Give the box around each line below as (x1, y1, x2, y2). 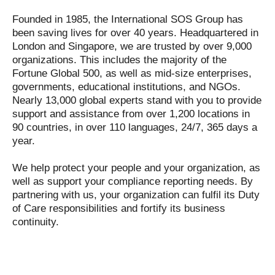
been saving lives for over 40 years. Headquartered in (12, 27, 258, 39)
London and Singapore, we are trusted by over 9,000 (12, 41, 252, 52)
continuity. (12, 216, 59, 228)
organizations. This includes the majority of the (12, 54, 227, 66)
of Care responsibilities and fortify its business (12, 203, 225, 214)
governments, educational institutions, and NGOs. (12, 81, 241, 93)
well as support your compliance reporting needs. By (12, 176, 253, 187)
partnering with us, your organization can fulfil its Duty (12, 189, 260, 201)
